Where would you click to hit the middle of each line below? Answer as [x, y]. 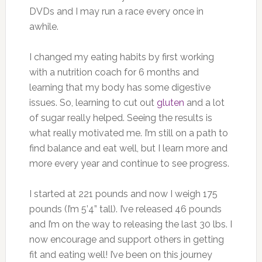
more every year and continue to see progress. [129, 163]
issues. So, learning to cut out [93, 102]
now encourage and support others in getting [126, 239]
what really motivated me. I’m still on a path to [128, 133]
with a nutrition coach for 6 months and [114, 72]
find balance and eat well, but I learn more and [128, 148]
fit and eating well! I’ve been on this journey [120, 254]
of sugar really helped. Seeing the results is [120, 118]
